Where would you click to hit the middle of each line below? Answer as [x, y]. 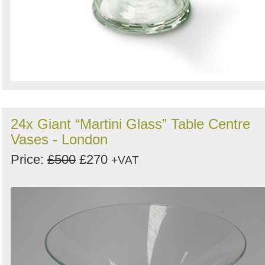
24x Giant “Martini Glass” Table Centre [130, 124]
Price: [29, 160]
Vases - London [59, 140]
